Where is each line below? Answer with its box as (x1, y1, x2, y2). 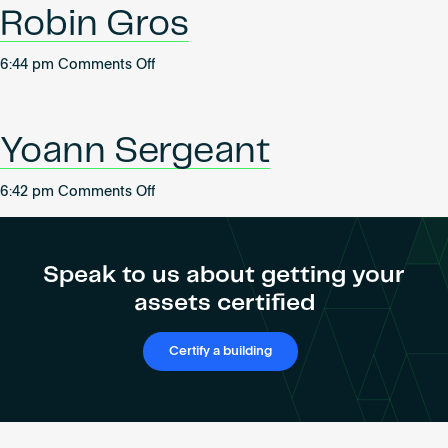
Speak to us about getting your (43, 263, 405, 287)
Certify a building (169, 345, 273, 359)
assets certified (133, 291, 315, 315)
